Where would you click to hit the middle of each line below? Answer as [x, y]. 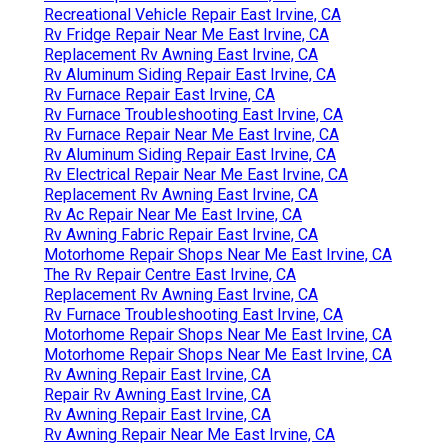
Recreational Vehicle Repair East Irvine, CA [192, 15]
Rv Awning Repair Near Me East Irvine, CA [189, 435]
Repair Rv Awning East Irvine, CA [157, 395]
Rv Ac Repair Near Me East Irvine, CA [173, 215]
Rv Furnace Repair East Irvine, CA [159, 95]
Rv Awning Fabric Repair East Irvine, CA [181, 235]
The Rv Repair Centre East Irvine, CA [170, 275]
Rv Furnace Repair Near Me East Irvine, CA [191, 135]
